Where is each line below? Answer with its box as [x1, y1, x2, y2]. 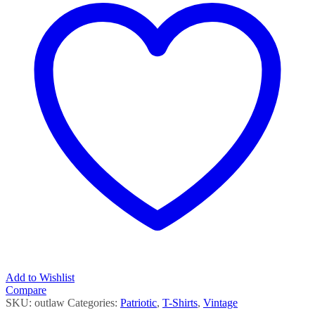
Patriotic [120, 296, 157, 309]
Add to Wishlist [6, 271, 75, 283]
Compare [6, 283, 46, 296]
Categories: [67, 296, 120, 309]
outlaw [34, 296, 65, 309]
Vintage [203, 296, 238, 309]
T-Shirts [162, 296, 198, 309]
